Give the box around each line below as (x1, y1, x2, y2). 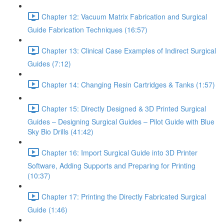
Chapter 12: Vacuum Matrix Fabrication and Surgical (41, 11, 207, 21)
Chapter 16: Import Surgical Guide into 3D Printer (41, 147, 197, 157)
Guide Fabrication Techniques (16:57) (27, 24, 147, 34)
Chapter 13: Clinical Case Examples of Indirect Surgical (41, 45, 216, 55)
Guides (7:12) (27, 58, 71, 68)
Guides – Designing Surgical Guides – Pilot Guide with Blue (27, 116, 214, 126)
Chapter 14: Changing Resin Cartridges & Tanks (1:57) (41, 79, 215, 89)
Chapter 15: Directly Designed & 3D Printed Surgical (41, 103, 206, 113)
